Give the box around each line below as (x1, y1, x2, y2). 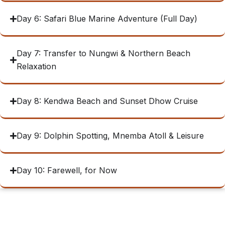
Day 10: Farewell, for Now (17, 165, 118, 175)
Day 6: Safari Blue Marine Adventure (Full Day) (17, 14, 198, 24)
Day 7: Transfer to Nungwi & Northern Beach (17, 48, 191, 58)
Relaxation (17, 61, 57, 71)
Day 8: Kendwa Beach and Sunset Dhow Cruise (17, 96, 198, 106)
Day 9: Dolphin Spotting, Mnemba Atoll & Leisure (17, 131, 204, 141)
